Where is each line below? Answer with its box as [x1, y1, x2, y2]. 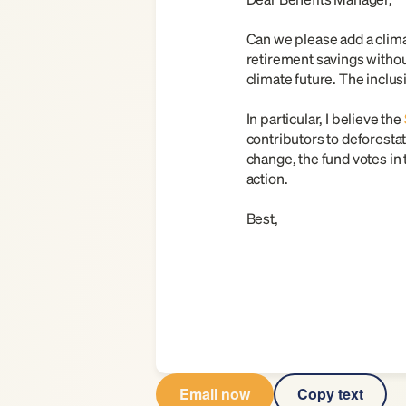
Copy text [297, 383, 363, 404]
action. [246, 169, 288, 188]
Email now [179, 383, 250, 404]
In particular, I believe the [246, 109, 402, 128]
